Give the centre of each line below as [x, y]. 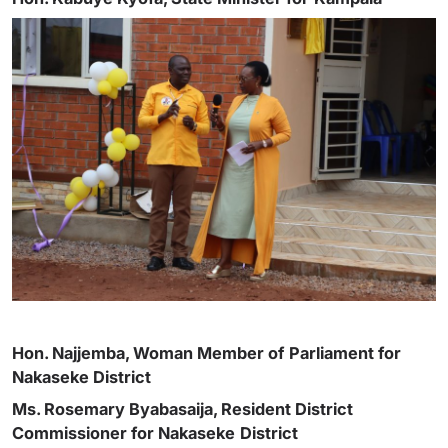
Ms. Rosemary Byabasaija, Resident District [182, 408]
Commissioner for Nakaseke [123, 432]
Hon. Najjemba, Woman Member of [148, 352]
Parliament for [345, 352]
